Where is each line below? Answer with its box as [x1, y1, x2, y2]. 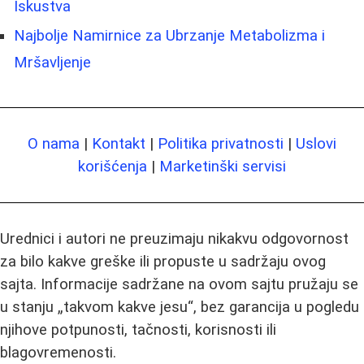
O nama [28, 135, 80, 154]
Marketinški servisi [159, 158, 286, 176]
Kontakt [92, 135, 145, 154]
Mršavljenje [14, 54, 91, 72]
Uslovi [296, 135, 336, 154]
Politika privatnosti [158, 135, 284, 154]
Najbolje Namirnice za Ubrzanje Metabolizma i [14, 27, 325, 45]
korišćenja [78, 158, 147, 176]
